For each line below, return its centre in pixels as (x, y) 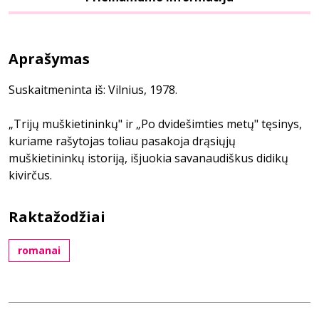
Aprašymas (49, 59)
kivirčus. (30, 175)
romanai (39, 250)
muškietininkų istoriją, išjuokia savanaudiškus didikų (148, 158)
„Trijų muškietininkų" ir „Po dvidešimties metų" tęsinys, (155, 124)
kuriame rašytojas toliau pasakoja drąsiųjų (122, 141)
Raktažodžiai (57, 217)
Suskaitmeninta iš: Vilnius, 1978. (93, 90)
